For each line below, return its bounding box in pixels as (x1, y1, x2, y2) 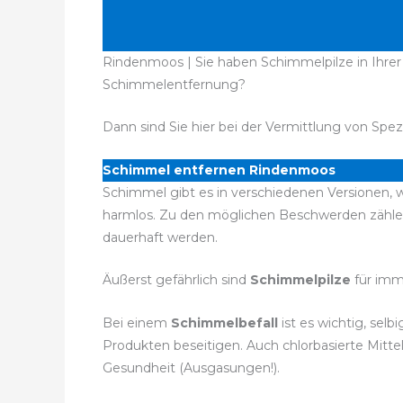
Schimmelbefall (167, 314, 282, 331)
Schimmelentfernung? (103, 76, 246, 93)
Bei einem (103, 314, 167, 331)
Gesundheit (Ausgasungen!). (103, 359, 280, 376)
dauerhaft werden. (103, 228, 218, 246)
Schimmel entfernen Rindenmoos (103, 161, 336, 178)
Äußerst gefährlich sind (103, 272, 250, 289)
